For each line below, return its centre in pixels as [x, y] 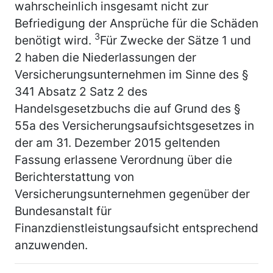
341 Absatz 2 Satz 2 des [81, 91]
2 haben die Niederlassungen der [105, 57]
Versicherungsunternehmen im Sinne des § [132, 74]
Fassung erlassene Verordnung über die [123, 159]
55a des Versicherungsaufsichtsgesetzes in [134, 125]
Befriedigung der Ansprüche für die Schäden [136, 23]
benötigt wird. [55, 40]
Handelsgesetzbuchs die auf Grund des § [128, 108]
